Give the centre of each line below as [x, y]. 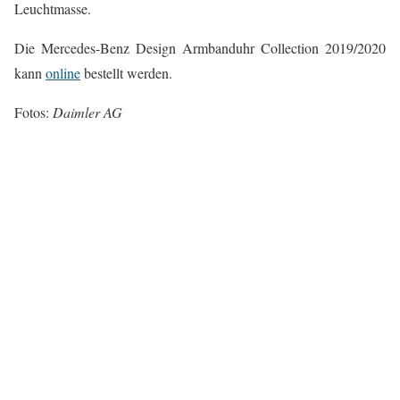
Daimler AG [87, 112]
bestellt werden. [126, 73]
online [63, 73]
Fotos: [33, 112]
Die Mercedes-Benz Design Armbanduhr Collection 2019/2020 [200, 48]
